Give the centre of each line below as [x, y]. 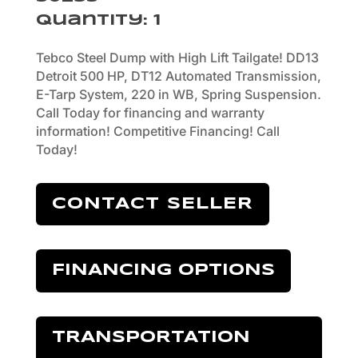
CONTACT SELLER [152, 204]
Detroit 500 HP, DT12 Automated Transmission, [178, 76]
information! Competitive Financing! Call [157, 131]
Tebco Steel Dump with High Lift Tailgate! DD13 [177, 57]
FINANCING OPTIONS [163, 270]
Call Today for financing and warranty [150, 112]
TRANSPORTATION [151, 337]
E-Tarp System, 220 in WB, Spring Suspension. [178, 94]
